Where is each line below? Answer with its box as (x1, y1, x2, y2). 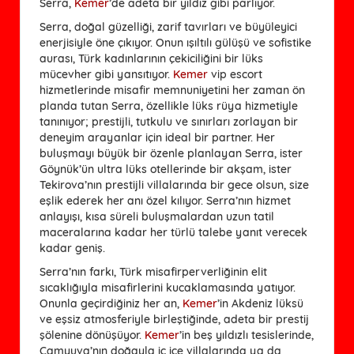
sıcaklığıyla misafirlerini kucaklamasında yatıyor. (40, 280, 296, 295)
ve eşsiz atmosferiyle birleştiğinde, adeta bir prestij (40, 311, 309, 326)
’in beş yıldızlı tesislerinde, (179, 327, 314, 342)
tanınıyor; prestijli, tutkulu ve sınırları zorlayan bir (40, 114, 298, 129)
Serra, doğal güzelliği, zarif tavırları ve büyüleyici (40, 19, 297, 34)
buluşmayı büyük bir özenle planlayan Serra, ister (40, 145, 303, 160)
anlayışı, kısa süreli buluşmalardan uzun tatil (40, 209, 274, 224)
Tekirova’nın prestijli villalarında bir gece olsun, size (40, 177, 309, 192)
